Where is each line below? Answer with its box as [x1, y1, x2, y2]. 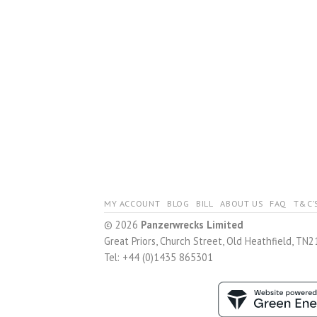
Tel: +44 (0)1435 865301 [104, 250, 213, 264]
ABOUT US [220, 197, 263, 209]
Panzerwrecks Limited [141, 217, 243, 231]
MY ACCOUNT [104, 197, 161, 209]
